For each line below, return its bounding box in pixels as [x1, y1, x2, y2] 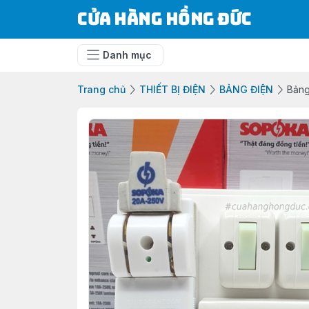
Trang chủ [77, 83, 126, 95]
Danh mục [103, 49, 152, 61]
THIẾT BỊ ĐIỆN [139, 83, 206, 95]
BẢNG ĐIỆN [219, 83, 273, 95]
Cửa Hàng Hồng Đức [77, 8, 252, 30]
